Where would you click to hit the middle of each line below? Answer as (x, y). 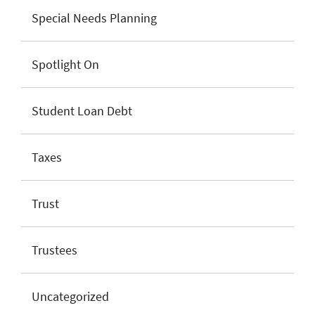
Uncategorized (70, 296)
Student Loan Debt (82, 111)
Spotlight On (65, 64)
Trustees (54, 250)
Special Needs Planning (94, 18)
